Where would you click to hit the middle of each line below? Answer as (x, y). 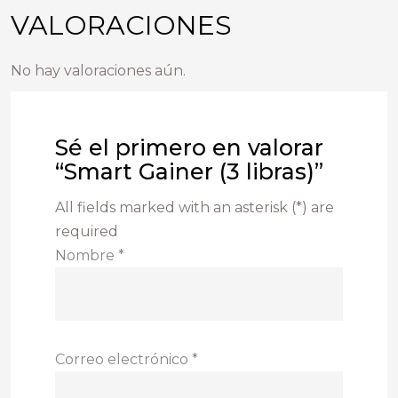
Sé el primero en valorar (189, 148)
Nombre (87, 256)
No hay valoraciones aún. (98, 71)
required (87, 232)
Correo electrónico (123, 360)
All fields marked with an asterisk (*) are (195, 208)
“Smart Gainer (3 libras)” (189, 172)
